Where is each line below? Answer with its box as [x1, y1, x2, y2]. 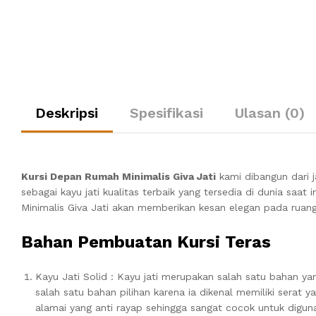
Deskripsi [35, 104, 98, 121]
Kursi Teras [177, 231, 271, 252]
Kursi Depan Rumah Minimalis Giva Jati [21, 170, 216, 182]
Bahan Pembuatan [21, 231, 177, 252]
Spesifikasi [130, 104, 203, 121]
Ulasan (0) [235, 104, 305, 121]
